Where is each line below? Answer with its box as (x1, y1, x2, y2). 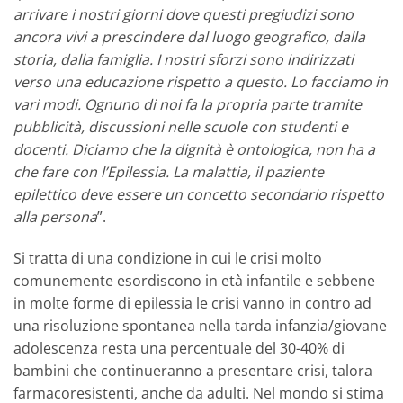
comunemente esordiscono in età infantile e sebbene (13, 271, 375, 291)
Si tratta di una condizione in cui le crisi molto (13, 248, 322, 269)
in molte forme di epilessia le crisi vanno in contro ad (13, 293, 372, 314)
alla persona (13, 207, 97, 228)
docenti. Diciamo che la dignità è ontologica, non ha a (13, 139, 375, 160)
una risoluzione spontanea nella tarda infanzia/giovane (13, 316, 387, 336)
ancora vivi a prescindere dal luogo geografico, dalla (13, 27, 365, 48)
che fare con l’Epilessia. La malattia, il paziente (13, 162, 324, 183)
